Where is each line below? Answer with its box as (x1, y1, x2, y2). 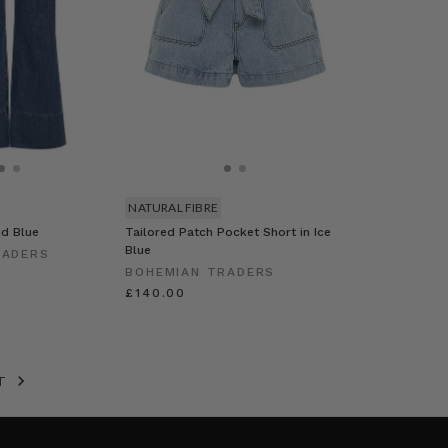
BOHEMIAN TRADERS (125, 265, 276, 280)
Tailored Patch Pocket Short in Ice (125, 225, 332, 240)
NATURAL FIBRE (128, 200, 219, 216)
